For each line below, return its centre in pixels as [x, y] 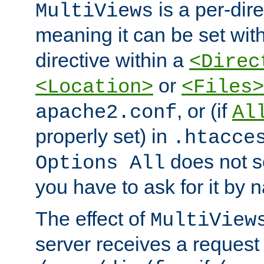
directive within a [112, 60]
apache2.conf [106, 113]
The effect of [93, 219]
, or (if [204, 111]
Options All [100, 164]
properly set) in [104, 136]
